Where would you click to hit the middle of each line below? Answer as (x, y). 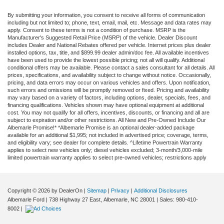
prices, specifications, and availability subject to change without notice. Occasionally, (109, 75)
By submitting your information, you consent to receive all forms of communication (106, 15)
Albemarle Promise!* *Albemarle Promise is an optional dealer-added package (101, 127)
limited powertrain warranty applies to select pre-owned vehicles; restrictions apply (107, 157)
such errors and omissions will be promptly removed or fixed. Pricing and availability (108, 90)
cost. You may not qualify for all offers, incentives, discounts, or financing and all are (108, 112)
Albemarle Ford (26, 199)
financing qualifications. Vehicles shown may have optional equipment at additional (106, 105)
